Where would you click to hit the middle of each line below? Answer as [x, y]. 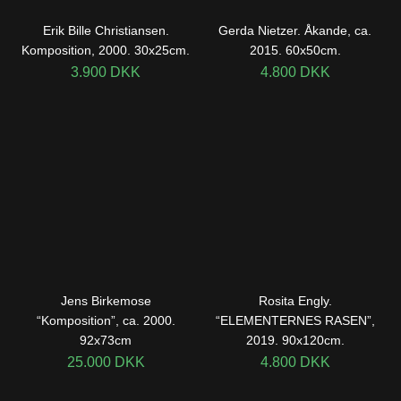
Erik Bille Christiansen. [106, 30]
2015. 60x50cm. [295, 50]
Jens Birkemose [106, 301]
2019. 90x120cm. [295, 340]
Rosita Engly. [295, 301]
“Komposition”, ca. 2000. [106, 320]
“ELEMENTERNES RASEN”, [295, 320]
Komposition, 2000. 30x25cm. [106, 50]
